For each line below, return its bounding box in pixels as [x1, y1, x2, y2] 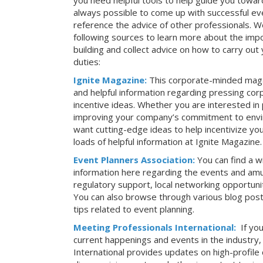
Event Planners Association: [73, 154, 195, 166]
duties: [73, 56, 100, 68]
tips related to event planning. [73, 203, 194, 215]
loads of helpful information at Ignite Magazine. [73, 136, 262, 147]
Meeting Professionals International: [73, 221, 238, 233]
